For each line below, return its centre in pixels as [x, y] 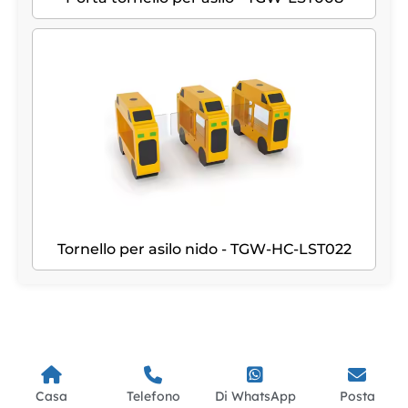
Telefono [153, 397]
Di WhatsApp [255, 397]
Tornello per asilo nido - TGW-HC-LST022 [204, 250]
